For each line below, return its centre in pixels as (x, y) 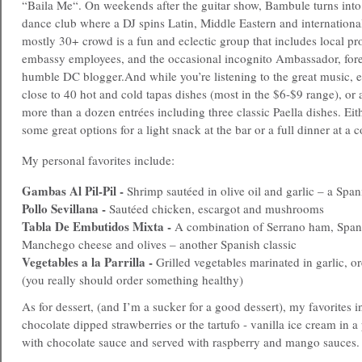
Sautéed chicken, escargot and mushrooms (217, 208)
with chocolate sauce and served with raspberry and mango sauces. (191, 342)
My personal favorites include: (98, 160)
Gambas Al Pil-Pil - (74, 191)
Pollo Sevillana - (65, 208)
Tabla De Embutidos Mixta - (98, 226)
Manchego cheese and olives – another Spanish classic (159, 244)
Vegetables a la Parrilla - (89, 262)
